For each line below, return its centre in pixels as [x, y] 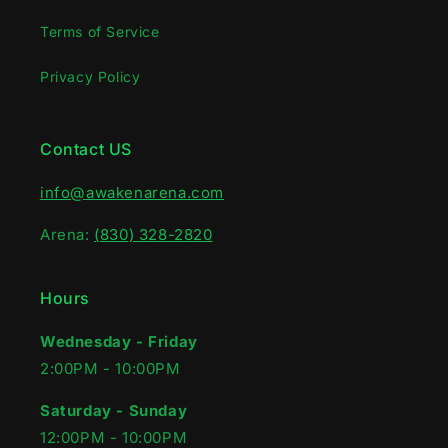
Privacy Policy [90, 76]
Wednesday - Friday [119, 341]
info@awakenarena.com [132, 192]
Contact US [86, 148]
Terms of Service [100, 31]
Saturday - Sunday [114, 410]
